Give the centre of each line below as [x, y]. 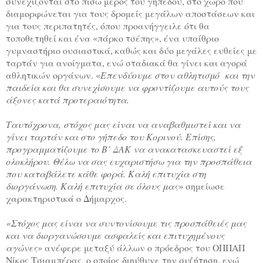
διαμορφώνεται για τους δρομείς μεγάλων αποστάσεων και [130, 14]
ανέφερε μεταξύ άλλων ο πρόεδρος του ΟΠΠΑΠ [144, 248]
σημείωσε [205, 186]
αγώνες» [24, 248]
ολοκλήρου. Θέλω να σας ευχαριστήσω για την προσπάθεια [129, 161]
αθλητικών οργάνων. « [53, 75]
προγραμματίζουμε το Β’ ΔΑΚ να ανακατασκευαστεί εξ [124, 149]
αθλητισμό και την [216, 75]
